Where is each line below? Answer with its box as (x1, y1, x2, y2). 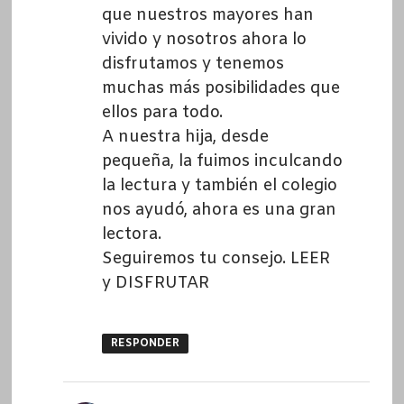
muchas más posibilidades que (101, 77, 340, 99)
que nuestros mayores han (101, 4, 314, 26)
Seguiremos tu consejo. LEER (101, 247, 330, 270)
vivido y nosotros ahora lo (101, 28, 307, 50)
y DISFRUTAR (101, 271, 209, 294)
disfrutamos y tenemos (101, 52, 284, 75)
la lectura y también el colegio (101, 174, 337, 197)
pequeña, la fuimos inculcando (101, 150, 343, 172)
